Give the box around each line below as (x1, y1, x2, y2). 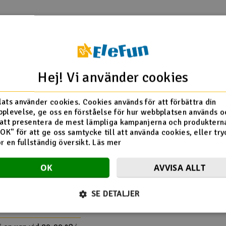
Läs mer (92, 137, 122, 148)
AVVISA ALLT (153, 162, 206, 174)
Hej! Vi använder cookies (37, 69, 189, 86)
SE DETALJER (91, 189, 140, 199)
